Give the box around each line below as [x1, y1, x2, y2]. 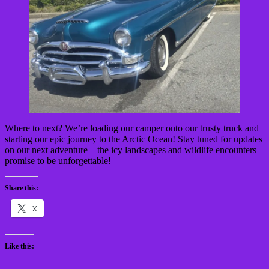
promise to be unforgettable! [5, 156, 111, 166]
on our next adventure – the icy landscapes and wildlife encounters [5, 145, 256, 156]
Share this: [5, 184, 38, 193]
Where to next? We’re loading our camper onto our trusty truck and [5, 123, 259, 134]
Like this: [5, 242, 34, 251]
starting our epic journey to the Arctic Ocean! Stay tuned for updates [5, 134, 262, 145]
